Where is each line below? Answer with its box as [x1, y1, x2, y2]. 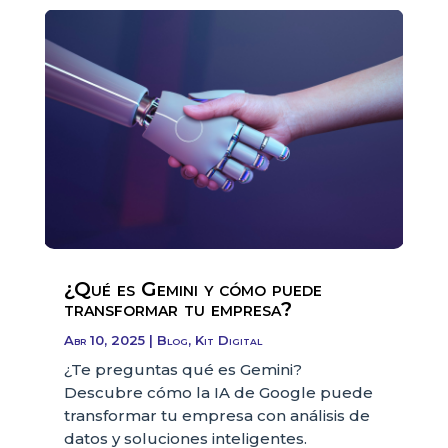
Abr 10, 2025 [63, 331, 145, 348]
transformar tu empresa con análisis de [63, 405, 370, 425]
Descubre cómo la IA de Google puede [63, 382, 373, 402]
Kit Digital [194, 331, 262, 348]
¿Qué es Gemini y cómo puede [63, 276, 322, 301]
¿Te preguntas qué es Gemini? [63, 359, 302, 379]
